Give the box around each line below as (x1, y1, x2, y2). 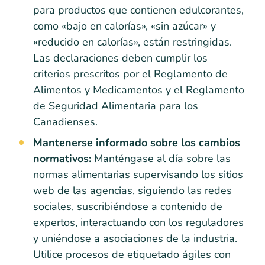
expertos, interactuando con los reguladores (33, 215, 244, 230)
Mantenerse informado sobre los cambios (33, 135, 240, 150)
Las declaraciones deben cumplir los (33, 50, 208, 65)
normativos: (33, 151, 91, 166)
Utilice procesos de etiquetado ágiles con (33, 247, 231, 261)
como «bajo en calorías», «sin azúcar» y (33, 18, 216, 33)
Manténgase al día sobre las (91, 151, 231, 166)
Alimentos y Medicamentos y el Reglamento (33, 82, 244, 97)
